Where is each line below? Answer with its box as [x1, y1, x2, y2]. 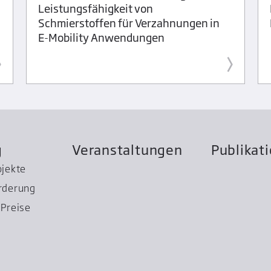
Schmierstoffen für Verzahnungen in [38, 16, 220, 30]
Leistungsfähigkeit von [38, 1, 153, 15]
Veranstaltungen [72, 141, 183, 158]
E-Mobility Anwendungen [38, 30, 165, 44]
